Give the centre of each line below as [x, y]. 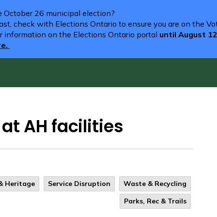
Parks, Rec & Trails [155, 201]
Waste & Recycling [155, 184]
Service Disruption [79, 184]
